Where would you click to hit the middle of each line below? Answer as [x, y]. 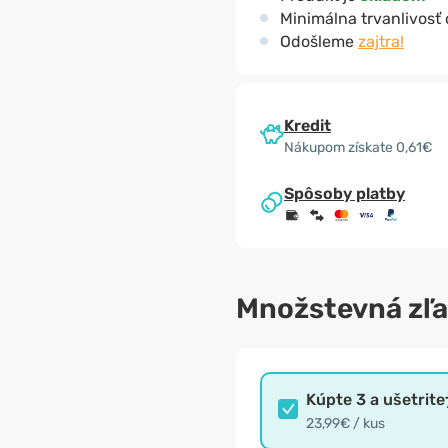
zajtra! [381, 41]
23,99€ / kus [345, 423]
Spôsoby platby [344, 194]
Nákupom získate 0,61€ [358, 147]
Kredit [307, 125]
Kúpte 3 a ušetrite [375, 399]
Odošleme [319, 41]
